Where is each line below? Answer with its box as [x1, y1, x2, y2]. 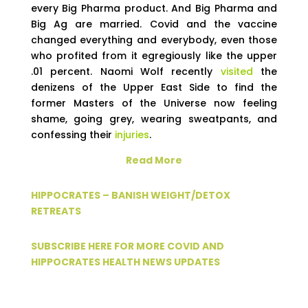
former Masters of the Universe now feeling [30, 96, 278, 110]
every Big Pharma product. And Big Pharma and [30, 1, 278, 15]
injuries [114, 128, 149, 142]
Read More [125, 153, 182, 167]
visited [220, 65, 253, 78]
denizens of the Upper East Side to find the [30, 80, 278, 94]
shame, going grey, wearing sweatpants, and [30, 112, 278, 126]
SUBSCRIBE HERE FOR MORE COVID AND [30, 239, 224, 253]
